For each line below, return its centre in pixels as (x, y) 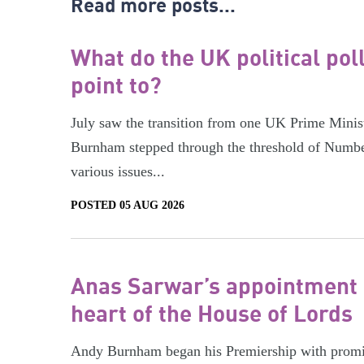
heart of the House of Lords (212, 312)
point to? (116, 84)
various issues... (118, 171)
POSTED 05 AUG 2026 (128, 205)
